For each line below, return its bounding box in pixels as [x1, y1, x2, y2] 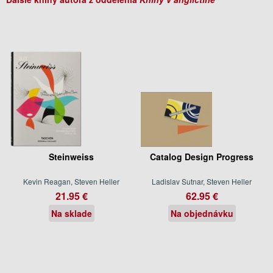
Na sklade [51, 207, 92, 219]
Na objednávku [170, 207, 233, 219]
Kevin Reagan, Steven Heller [23, 175, 119, 186]
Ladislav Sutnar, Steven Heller [152, 175, 252, 186]
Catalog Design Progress [150, 150, 253, 163]
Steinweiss [49, 150, 94, 163]
